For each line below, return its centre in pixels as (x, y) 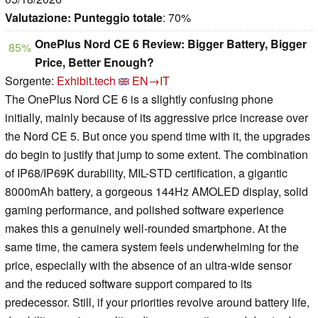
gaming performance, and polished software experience (144, 210)
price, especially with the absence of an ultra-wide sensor (148, 265)
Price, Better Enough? (94, 62)
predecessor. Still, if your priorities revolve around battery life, (157, 302)
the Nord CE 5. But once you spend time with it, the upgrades (158, 136)
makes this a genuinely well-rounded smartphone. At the (146, 229)
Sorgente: (31, 81)
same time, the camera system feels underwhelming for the (152, 247)
